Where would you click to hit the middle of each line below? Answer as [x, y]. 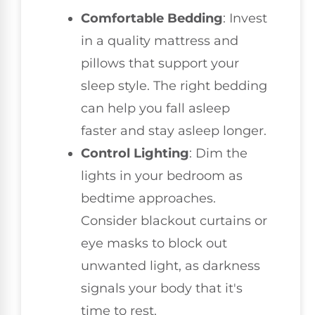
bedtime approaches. [148, 199]
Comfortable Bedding [152, 19]
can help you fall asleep [155, 109]
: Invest [245, 19]
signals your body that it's [162, 289]
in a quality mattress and [160, 41]
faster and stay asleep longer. [174, 131]
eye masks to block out [154, 244]
